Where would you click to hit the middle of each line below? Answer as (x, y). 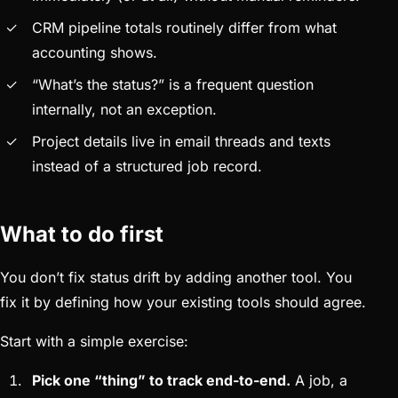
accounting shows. (95, 52)
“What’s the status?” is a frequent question (173, 84)
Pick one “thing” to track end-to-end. (161, 380)
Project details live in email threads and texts (181, 141)
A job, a (319, 380)
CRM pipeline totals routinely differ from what (184, 27)
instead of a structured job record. (147, 166)
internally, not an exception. (124, 109)
